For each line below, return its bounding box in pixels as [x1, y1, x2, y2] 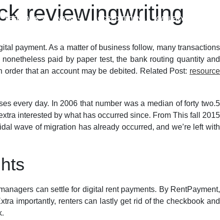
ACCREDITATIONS [93, 15, 145, 22]
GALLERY [156, 15, 184, 22]
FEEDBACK [5, 15, 40, 22]
